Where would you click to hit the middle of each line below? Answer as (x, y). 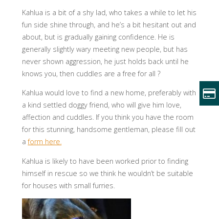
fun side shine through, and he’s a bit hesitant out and (109, 24)
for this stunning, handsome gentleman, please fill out (109, 130)
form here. (44, 142)
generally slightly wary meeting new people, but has (105, 49)
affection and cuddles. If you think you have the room (108, 117)
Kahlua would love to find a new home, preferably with (109, 93)
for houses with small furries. (68, 185)
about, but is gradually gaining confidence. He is (98, 37)
